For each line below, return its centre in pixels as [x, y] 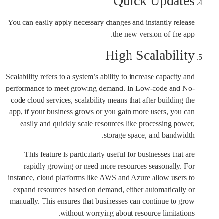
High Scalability [150, 55]
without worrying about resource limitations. [127, 213]
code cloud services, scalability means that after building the [103, 100]
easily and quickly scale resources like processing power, [107, 124]
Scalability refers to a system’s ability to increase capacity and [100, 77]
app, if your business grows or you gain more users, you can [102, 112]
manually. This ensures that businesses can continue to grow [102, 201]
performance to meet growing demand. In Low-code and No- [100, 88]
